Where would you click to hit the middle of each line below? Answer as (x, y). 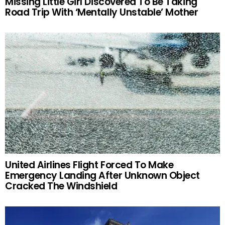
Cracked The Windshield (61, 186)
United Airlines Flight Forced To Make (89, 165)
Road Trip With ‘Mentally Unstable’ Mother (102, 13)
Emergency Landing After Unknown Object (102, 176)
